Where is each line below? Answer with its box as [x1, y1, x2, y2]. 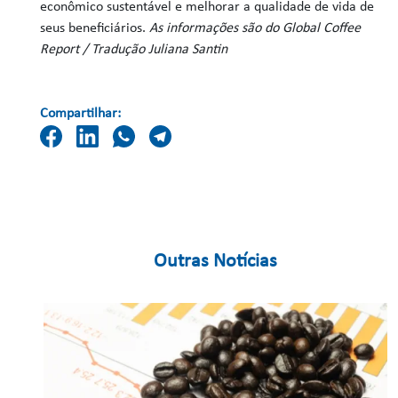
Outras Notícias [154, 251, 278, 272]
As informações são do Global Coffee [149, 21, 362, 36]
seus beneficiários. [40, 21, 150, 36]
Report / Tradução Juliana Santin [40, 43, 228, 57]
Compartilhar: [40, 107, 122, 121]
